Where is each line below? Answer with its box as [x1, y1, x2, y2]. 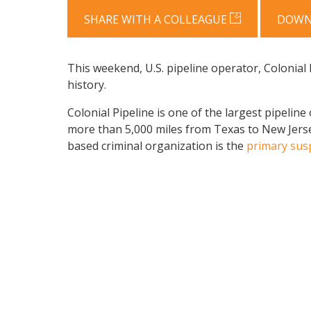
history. [67, 77, 106, 93]
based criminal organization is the [67, 138, 246, 154]
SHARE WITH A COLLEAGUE [84, 11, 227, 27]
